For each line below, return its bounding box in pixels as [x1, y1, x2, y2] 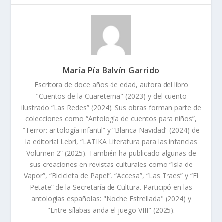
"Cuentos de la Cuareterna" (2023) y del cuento [35, 91, 187, 101]
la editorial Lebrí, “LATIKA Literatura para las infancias [25, 137, 197, 147]
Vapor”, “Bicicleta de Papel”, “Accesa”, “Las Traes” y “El [24, 171, 198, 181]
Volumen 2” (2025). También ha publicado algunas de [26, 148, 196, 158]
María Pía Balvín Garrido [62, 65, 160, 76]
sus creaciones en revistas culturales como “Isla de [29, 160, 193, 169]
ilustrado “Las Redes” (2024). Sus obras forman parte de [21, 103, 201, 112]
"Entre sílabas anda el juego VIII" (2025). [47, 205, 175, 215]
